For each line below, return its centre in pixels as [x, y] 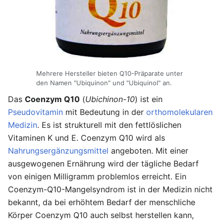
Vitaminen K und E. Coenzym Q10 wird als [86, 138]
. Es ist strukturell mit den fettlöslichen [109, 125]
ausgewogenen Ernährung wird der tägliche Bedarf [103, 163]
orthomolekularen [179, 112]
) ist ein [149, 99]
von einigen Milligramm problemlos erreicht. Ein [97, 176]
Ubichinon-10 [110, 99]
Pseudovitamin [35, 112]
